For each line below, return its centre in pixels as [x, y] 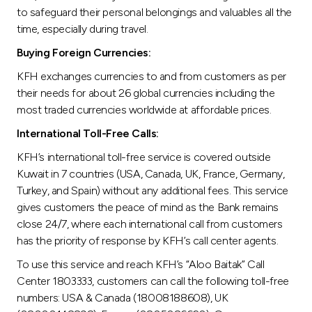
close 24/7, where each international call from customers [150, 224]
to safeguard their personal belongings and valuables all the [155, 12]
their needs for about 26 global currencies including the [146, 93]
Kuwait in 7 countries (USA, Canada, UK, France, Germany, [151, 173]
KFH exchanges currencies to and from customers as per [151, 76]
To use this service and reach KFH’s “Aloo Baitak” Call [141, 264]
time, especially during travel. [83, 29]
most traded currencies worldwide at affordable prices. [144, 109]
